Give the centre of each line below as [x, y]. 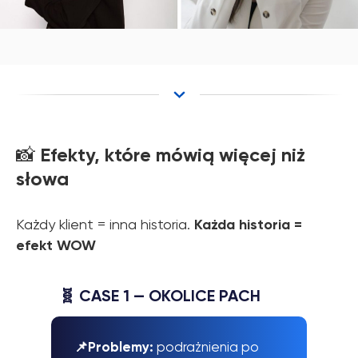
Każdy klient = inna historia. [105, 225]
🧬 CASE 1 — [104, 296]
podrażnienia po [208, 347]
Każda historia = [248, 225]
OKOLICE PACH [205, 296]
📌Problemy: [115, 347]
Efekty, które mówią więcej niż [173, 155]
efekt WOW [56, 246]
